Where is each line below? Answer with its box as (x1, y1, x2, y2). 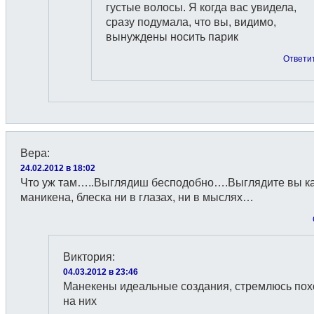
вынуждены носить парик (106, 31, 238, 43)
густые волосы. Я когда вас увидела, (106, 1, 296, 13)
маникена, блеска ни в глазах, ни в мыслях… (20, 191, 254, 203)
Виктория (63, 251, 112, 263)
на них (63, 295, 97, 307)
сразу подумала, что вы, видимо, (106, 16, 276, 28)
